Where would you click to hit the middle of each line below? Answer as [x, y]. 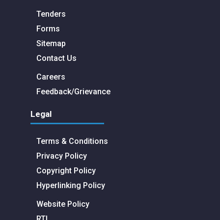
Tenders [51, 14]
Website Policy [63, 204]
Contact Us [56, 58]
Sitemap [51, 43]
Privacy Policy [62, 156]
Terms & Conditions [72, 141]
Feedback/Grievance [73, 91]
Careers [51, 77]
